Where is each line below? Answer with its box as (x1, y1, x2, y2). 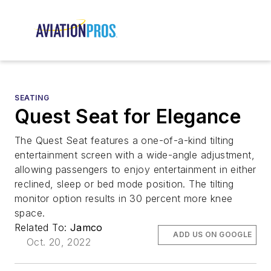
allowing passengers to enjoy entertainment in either (15, 163, 256, 176)
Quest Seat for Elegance (15, 105, 241, 129)
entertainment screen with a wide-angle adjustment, (15, 149, 255, 162)
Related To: (15, 221, 70, 234)
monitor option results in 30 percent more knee (15, 192, 233, 205)
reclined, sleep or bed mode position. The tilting (15, 178, 234, 191)
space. (15, 207, 45, 220)
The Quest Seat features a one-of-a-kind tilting (15, 134, 234, 147)
